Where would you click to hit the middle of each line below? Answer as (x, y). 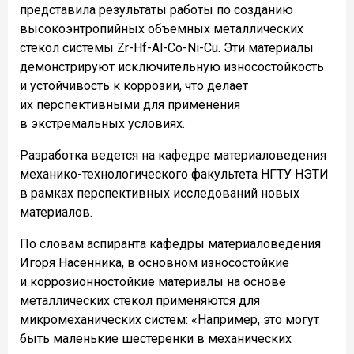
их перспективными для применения (130, 105)
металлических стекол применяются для (140, 301)
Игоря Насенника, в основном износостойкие (154, 263)
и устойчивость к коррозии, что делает (134, 86)
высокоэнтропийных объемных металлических (162, 29)
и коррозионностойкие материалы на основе (153, 282)
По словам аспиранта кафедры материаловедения (170, 244)
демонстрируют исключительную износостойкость (172, 67)
